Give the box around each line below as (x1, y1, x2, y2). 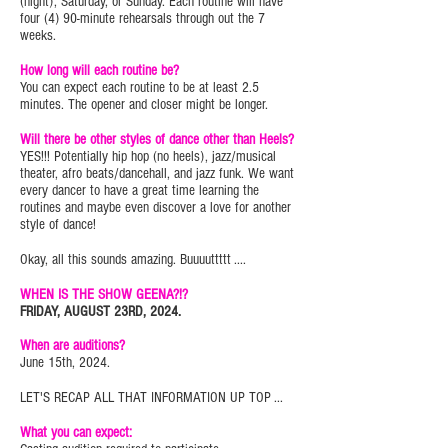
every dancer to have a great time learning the (20, 182, 259, 199)
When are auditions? (20, 337, 129, 354)
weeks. (20, 27, 60, 44)
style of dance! (20, 216, 100, 233)
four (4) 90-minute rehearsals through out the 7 (20, 10, 265, 27)
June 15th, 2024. (20, 354, 114, 371)
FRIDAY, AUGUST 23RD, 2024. (20, 303, 185, 320)
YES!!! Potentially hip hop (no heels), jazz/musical (20, 148, 276, 165)
